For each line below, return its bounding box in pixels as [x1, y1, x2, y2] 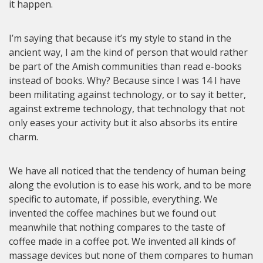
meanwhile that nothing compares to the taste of [9, 220, 225, 234]
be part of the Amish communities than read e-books [9, 59, 242, 73]
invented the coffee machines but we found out [9, 206, 216, 220]
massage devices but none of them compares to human [9, 248, 253, 262]
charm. [9, 130, 38, 143]
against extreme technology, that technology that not [9, 102, 245, 115]
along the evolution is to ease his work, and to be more [9, 178, 251, 191]
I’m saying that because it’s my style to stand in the [9, 31, 231, 45]
